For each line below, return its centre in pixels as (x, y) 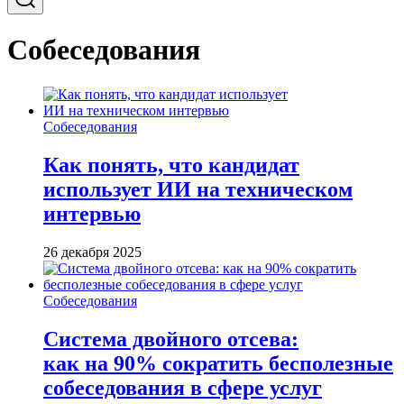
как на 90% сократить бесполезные (218, 363)
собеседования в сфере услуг (183, 387)
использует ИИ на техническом (198, 189)
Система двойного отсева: (171, 339)
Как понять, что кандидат (171, 165)
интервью (92, 213)
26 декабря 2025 (92, 252)
